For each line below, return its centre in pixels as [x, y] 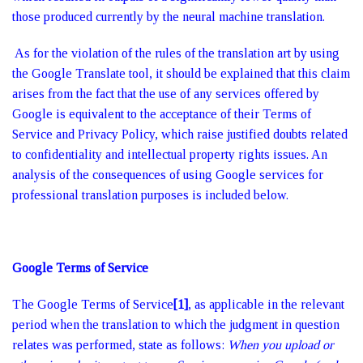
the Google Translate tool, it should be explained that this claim [181, 73]
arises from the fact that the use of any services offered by [166, 94]
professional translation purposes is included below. [150, 195]
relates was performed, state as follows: [120, 345]
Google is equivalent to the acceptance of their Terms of [162, 114]
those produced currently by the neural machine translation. [169, 17]
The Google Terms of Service [93, 304]
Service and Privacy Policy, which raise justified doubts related [180, 134]
